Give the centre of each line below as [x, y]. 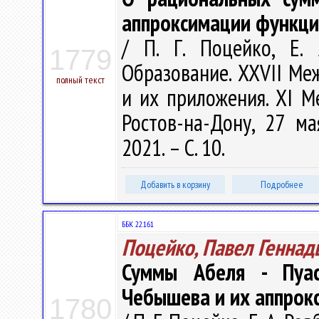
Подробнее [282, 184]
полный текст [80, 80]
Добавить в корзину [175, 184]
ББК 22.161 [138, 224]
